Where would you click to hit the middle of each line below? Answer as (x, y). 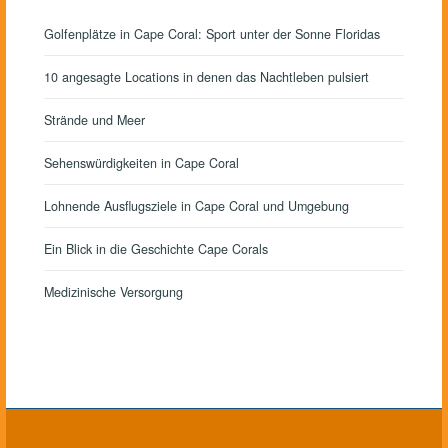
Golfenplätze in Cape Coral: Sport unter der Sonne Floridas (212, 34)
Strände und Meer (94, 120)
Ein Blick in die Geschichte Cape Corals (156, 249)
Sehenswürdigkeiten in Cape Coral (141, 163)
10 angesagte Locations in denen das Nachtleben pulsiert (206, 77)
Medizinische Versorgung (113, 292)
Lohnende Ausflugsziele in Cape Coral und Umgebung (196, 206)
